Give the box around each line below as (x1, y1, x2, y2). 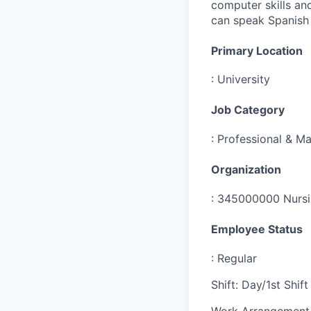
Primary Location (211, 43, 303, 58)
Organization (211, 162, 281, 177)
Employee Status (211, 221, 303, 236)
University (217, 72, 270, 87)
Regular (217, 251, 257, 265)
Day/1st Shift (242, 277, 308, 292)
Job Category (211, 103, 285, 117)
